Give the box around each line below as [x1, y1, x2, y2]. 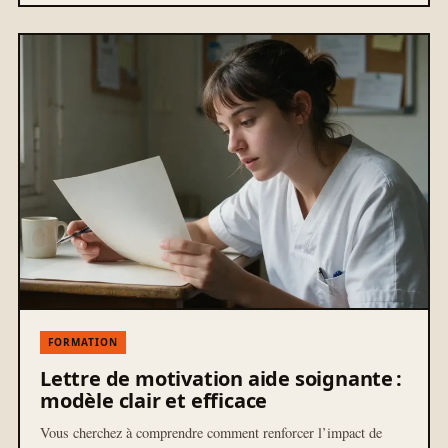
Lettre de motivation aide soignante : [40, 364, 402, 392]
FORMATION [48, 334, 118, 349]
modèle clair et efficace [40, 386, 268, 414]
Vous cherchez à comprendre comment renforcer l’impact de [40, 422, 382, 442]
